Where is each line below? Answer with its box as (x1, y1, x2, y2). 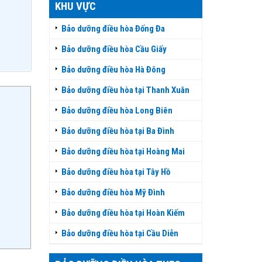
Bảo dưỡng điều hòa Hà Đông (61, 64, 166, 75)
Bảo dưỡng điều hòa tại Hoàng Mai (61, 146, 185, 157)
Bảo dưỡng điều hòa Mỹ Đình (61, 187, 165, 198)
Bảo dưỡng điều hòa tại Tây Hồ (61, 167, 170, 177)
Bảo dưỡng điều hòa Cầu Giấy (61, 44, 167, 54)
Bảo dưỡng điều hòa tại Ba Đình (61, 126, 174, 136)
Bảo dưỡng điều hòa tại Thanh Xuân (61, 85, 189, 95)
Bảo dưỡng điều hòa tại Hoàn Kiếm (61, 208, 185, 218)
